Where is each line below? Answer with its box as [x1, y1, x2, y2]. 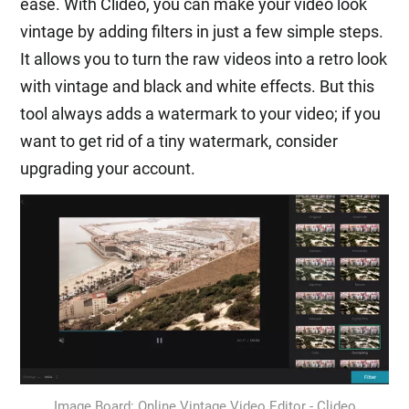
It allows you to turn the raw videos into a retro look [20, 49, 388, 69]
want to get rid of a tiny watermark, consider [20, 131, 339, 152]
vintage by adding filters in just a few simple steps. [20, 22, 384, 42]
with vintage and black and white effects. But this [20, 77, 375, 97]
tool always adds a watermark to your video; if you [20, 104, 382, 124]
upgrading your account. [20, 159, 196, 179]
